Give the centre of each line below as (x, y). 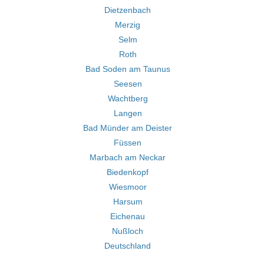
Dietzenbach (128, 10)
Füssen (128, 143)
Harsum (128, 202)
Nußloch (128, 231)
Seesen (128, 84)
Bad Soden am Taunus (128, 69)
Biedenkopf (128, 172)
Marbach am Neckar (128, 157)
